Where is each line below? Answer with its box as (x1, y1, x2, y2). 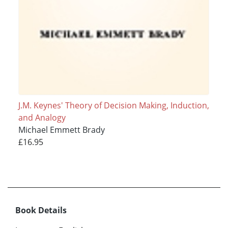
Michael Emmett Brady (18, 124, 105, 136)
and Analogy (18, 112, 66, 124)
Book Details (15, 205, 67, 216)
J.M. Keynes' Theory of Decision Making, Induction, (18, 100, 209, 111)
